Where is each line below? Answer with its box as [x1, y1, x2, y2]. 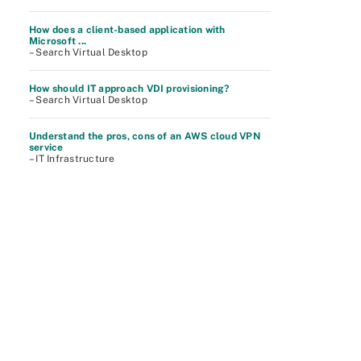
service [29, 142, 64, 153]
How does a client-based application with [29, 24, 226, 35]
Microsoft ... [29, 35, 87, 47]
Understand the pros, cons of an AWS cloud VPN [29, 131, 260, 142]
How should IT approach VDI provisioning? [29, 83, 230, 94]
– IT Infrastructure [29, 153, 115, 164]
